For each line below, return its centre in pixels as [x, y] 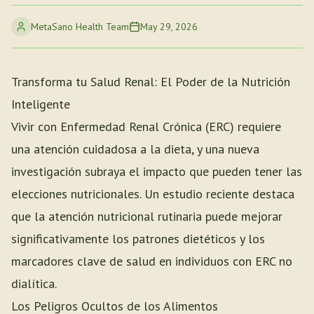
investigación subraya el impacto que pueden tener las [157, 171]
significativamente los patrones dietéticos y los [138, 239]
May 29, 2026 [169, 27]
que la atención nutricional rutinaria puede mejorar [147, 216]
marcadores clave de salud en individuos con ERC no [152, 261]
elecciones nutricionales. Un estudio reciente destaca [153, 194]
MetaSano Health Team [80, 27]
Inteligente [41, 104]
